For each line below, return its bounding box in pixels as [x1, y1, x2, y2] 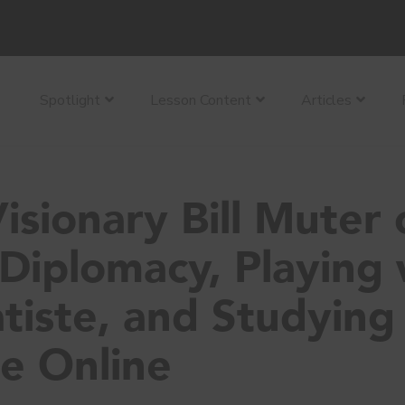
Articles [301, 90, 352, 110]
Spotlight [40, 90, 100, 110]
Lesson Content [150, 90, 251, 110]
